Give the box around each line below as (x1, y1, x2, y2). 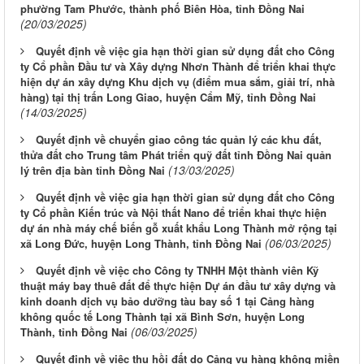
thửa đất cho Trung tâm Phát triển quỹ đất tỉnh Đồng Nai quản (20, 147, 331, 163)
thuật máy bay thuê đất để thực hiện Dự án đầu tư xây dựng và (20, 278, 336, 294)
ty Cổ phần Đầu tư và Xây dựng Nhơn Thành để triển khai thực (20, 58, 336, 75)
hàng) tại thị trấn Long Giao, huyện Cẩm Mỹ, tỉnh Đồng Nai (20, 89, 316, 106)
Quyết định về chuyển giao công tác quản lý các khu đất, (36, 132, 322, 148)
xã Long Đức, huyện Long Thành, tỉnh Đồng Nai (20, 236, 262, 252)
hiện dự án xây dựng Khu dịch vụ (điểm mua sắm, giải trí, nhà (20, 74, 335, 90)
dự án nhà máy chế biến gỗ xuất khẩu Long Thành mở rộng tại (20, 220, 337, 236)
